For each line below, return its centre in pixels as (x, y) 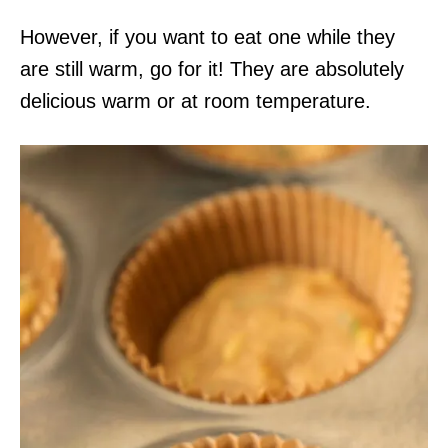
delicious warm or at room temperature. (195, 101)
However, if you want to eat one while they (207, 37)
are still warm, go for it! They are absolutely (212, 69)
